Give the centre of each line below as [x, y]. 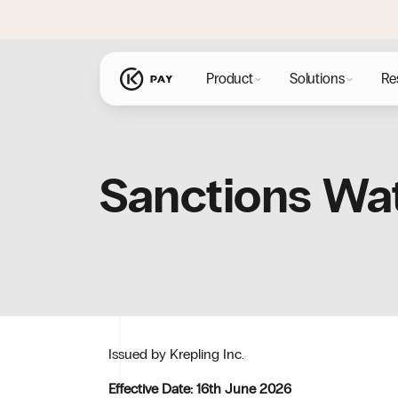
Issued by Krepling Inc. [176, 354]
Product [230, 79]
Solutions [317, 79]
